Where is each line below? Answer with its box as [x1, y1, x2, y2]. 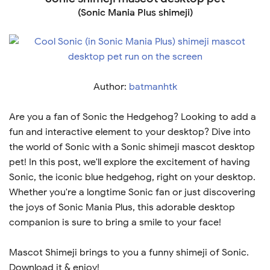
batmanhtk [128, 81, 177, 93]
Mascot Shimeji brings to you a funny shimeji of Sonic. [9, 246, 249, 259]
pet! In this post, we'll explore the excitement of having [9, 156, 250, 168]
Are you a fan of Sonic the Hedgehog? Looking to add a [9, 111, 256, 123]
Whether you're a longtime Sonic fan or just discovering [9, 186, 256, 198]
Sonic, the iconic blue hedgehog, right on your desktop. [9, 171, 256, 183]
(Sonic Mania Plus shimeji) [77, 7, 193, 19]
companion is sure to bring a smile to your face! [9, 216, 221, 228]
